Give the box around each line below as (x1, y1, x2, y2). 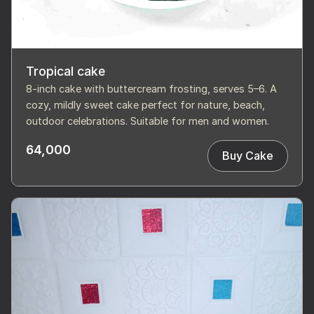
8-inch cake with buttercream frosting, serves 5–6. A (26, 82, 277, 95)
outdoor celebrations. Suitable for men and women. (26, 114, 269, 127)
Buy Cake (222, 149, 273, 163)
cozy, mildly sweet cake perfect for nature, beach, (26, 98, 265, 111)
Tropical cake (26, 63, 105, 78)
